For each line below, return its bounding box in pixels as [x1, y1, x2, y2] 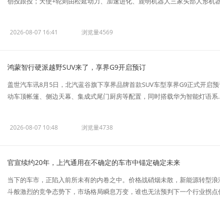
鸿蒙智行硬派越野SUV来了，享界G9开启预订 [7, 62, 146, 72]
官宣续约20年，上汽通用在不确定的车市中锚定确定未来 [7, 158, 180, 167]
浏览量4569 [82, 28, 113, 36]
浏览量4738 [82, 123, 113, 132]
